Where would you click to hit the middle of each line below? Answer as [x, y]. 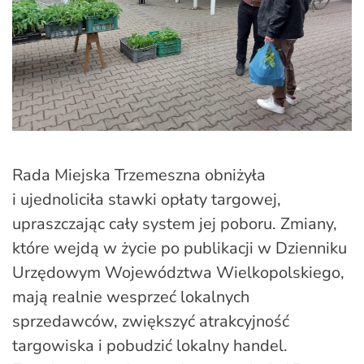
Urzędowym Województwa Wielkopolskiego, [178, 272]
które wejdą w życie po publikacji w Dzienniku [180, 248]
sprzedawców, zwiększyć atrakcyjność [151, 321]
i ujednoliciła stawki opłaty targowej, [147, 199]
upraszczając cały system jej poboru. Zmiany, [175, 223]
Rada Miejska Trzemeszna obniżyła [139, 175]
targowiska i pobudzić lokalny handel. [150, 345]
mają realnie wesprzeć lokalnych [131, 297]
